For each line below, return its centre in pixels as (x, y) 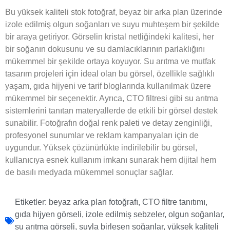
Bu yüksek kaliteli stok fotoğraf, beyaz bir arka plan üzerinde (114, 12)
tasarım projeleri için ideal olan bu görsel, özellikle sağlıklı (110, 73)
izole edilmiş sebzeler (125, 215)
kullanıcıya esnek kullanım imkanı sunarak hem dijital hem (111, 160)
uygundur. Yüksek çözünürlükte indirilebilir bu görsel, (101, 147)
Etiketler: (31, 202)
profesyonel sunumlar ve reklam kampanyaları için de (102, 135)
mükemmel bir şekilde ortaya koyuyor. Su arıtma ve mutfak (110, 61)
